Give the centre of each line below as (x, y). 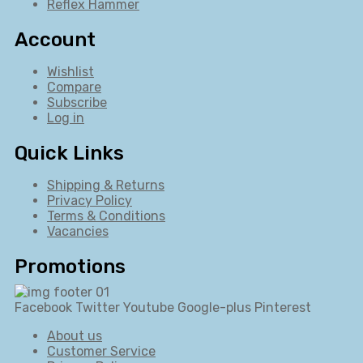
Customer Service (101, 351)
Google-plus (214, 307)
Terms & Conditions (106, 216)
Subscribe (77, 103)
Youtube (149, 307)
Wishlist (70, 72)
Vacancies (78, 232)
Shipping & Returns (106, 186)
